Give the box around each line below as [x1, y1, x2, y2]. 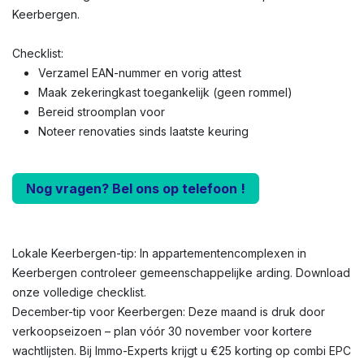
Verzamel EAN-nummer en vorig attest [38, 66, 241, 80]
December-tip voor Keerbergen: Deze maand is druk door [12, 305, 325, 318]
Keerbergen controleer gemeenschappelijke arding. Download [12, 266, 350, 279]
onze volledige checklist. [12, 285, 146, 299]
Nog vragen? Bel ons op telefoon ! [26, 180, 245, 197]
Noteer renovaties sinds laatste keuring [38, 124, 249, 138]
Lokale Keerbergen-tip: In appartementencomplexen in [12, 246, 306, 260]
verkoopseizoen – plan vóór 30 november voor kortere [12, 324, 312, 338]
